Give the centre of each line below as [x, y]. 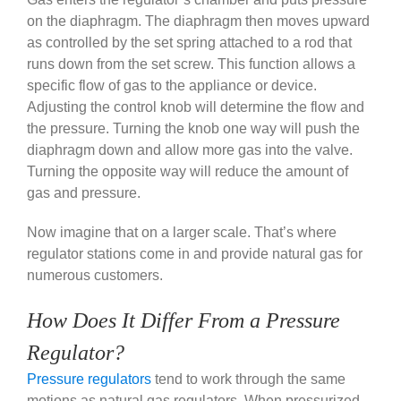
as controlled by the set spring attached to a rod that [189, 43]
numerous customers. [97, 276]
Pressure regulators [89, 380]
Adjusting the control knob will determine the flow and [196, 107]
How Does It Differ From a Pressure [183, 321]
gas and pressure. [85, 193]
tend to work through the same [248, 380]
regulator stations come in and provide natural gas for [195, 254]
